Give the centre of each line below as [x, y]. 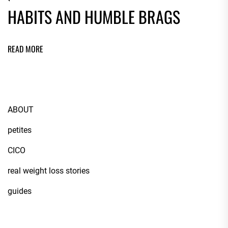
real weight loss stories [49, 171]
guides [20, 191]
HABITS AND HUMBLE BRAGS [94, 16]
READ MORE [25, 49]
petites [20, 130]
